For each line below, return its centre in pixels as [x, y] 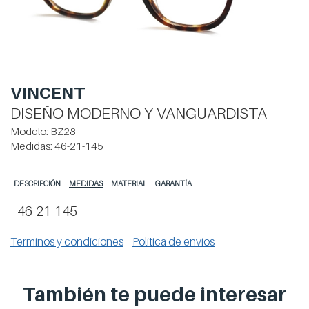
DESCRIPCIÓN [37, 184]
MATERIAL [129, 184]
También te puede [111, 295]
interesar [243, 295]
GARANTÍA [173, 184]
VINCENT [48, 93]
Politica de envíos [173, 242]
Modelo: [30, 132]
